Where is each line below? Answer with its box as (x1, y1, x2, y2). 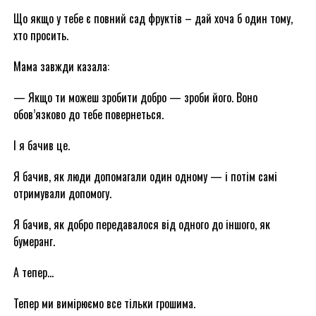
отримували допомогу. (13, 185, 111, 202)
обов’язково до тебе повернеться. (13, 106, 164, 123)
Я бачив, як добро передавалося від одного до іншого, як (13, 216, 270, 233)
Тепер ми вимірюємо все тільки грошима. (13, 295, 195, 312)
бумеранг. (13, 233, 55, 250)
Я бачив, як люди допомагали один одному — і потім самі (13, 168, 277, 185)
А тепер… (13, 264, 54, 281)
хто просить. (13, 27, 68, 44)
